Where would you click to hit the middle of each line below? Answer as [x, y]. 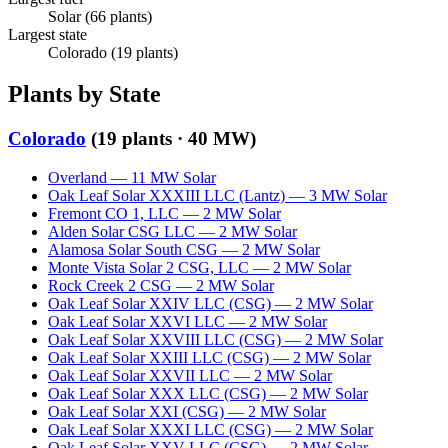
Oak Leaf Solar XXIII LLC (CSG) [158, 358]
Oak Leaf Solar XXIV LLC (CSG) [159, 304]
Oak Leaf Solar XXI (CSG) [136, 412]
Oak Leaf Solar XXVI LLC [136, 322]
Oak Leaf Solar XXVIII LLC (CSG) [164, 340]
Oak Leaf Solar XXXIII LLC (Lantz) [166, 196]
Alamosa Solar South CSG [133, 250]
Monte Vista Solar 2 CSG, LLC [148, 268]
